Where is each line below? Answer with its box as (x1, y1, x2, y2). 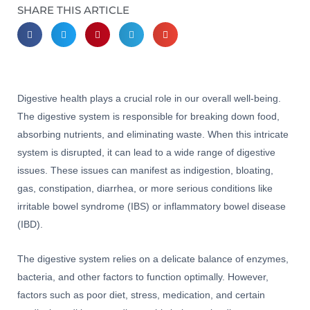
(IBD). (17, 219, 43, 230)
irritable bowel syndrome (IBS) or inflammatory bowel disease (17, 201, 286, 212)
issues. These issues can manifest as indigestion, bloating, (17, 165, 273, 176)
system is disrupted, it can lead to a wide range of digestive (17, 147, 275, 158)
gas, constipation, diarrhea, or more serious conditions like (17, 183, 273, 194)
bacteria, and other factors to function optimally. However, (17, 272, 268, 283)
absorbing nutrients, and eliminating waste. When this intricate (17, 129, 289, 140)
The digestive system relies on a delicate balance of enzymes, (17, 254, 289, 265)
